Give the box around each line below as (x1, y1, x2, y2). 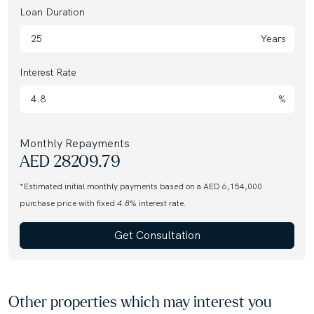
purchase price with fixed (20, 198, 117, 210)
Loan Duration (20, 6, 85, 19)
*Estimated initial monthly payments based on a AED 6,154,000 (20, 181, 262, 193)
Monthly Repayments (20, 136, 130, 151)
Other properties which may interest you (8, 295, 271, 311)
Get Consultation (135, 228, 200, 243)
